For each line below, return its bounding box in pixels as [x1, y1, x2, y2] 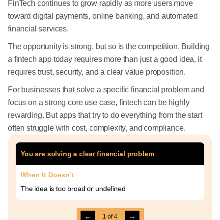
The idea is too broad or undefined [21, 185, 126, 192]
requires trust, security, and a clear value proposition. [8, 68, 186, 76]
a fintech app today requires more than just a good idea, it [8, 55, 202, 63]
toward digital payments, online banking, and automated [8, 12, 198, 20]
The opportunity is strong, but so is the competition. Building [8, 42, 210, 51]
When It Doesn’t [21, 171, 74, 179]
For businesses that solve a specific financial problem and [8, 85, 204, 94]
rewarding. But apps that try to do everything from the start [8, 111, 202, 119]
